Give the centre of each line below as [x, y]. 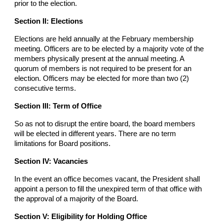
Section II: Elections [49, 21]
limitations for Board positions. [63, 144]
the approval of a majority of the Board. [76, 199]
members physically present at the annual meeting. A [99, 59]
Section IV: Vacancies [51, 161]
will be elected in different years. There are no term [95, 134]
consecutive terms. [45, 88]
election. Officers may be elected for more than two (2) [102, 78]
